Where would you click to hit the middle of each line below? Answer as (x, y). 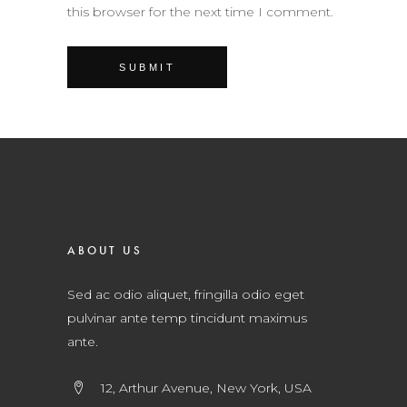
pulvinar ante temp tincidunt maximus (187, 318)
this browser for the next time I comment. (200, 12)
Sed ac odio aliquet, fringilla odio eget (186, 294)
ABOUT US (105, 250)
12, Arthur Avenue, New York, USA (206, 388)
